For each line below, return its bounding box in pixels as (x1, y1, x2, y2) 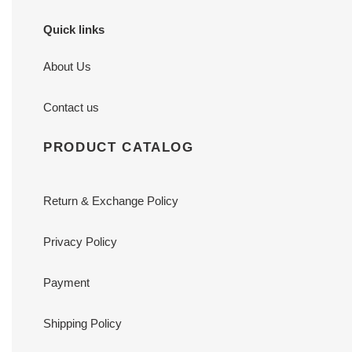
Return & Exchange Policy (43, 193, 178, 207)
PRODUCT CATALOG (43, 140, 194, 155)
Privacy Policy (43, 234, 117, 248)
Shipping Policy (43, 316, 122, 330)
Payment (43, 275, 90, 289)
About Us (43, 60, 91, 74)
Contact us (43, 101, 99, 115)
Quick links (43, 22, 104, 36)
